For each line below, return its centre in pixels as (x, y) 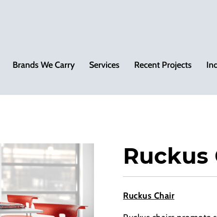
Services (104, 65)
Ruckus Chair (149, 196)
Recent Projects (163, 65)
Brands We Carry (44, 65)
